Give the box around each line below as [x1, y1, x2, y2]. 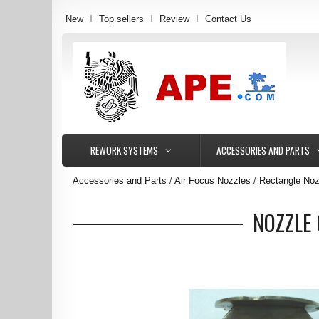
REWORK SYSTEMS [90, 143, 158, 157]
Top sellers [99, 13, 144, 24]
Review [159, 13, 189, 24]
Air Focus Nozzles [174, 175, 251, 186]
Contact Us [205, 13, 251, 24]
